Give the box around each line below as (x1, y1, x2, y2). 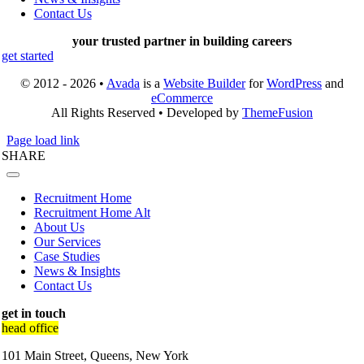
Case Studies (33, 249, 100, 264)
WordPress (266, 76, 322, 91)
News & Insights (33, 264, 120, 279)
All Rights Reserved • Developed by (51, 106, 242, 120)
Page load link (6, 133, 80, 148)
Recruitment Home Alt (33, 206, 150, 220)
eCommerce (151, 91, 213, 106)
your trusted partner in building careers (72, 34, 292, 49)
